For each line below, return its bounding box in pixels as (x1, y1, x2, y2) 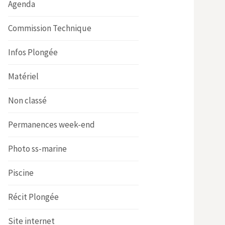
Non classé (8, 94, 47, 106)
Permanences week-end (8, 119, 95, 130)
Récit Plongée (8, 191, 59, 202)
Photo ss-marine (8, 143, 67, 154)
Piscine (8, 167, 34, 178)
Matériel (8, 70, 39, 82)
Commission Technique (8, 22, 91, 34)
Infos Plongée (8, 46, 58, 58)
